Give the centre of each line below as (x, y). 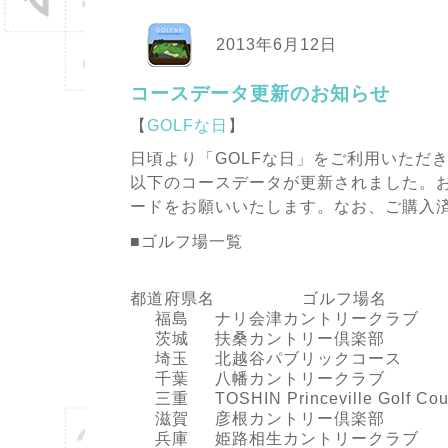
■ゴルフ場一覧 (186, 242)
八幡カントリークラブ (299, 379)
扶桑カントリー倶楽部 (299, 339)
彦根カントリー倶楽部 (299, 419)
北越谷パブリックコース (308, 359)
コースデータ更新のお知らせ (259, 93)
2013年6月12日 (273, 44)
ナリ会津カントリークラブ (316, 319)
